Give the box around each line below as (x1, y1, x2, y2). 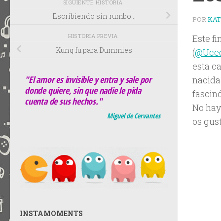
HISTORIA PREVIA (68, 32, 119, 40)
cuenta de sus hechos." (25, 95, 102, 107)
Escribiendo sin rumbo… (52, 11, 136, 21)
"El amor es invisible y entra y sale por (25, 73, 152, 85)
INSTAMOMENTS (20, 208, 83, 218)
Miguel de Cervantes (107, 110, 160, 120)
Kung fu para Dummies (55, 45, 132, 55)
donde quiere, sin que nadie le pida (25, 84, 142, 96)
